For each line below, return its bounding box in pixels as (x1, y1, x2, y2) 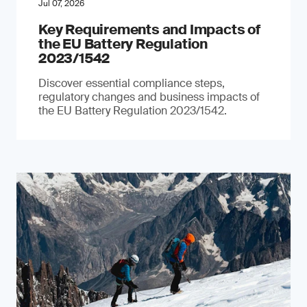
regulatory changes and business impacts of (38, 90, 260, 104)
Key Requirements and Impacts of (38, 21, 260, 38)
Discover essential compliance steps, (38, 76, 225, 90)
